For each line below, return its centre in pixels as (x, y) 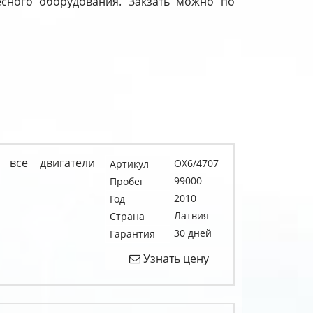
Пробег (126, 181)
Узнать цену (175, 259)
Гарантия (132, 234)
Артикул (129, 164)
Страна (127, 216)
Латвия (191, 216)
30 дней (192, 233)
